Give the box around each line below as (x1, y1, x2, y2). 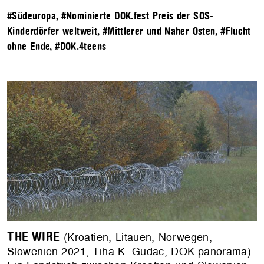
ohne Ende (7, 41, 50, 53)
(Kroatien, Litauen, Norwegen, (60, 230, 213, 245)
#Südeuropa (7, 11, 56, 22)
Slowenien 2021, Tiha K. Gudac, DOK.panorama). (7, 244, 255, 259)
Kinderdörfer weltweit (7, 26, 98, 38)
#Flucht (220, 26, 251, 38)
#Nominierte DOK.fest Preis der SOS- (61, 11, 214, 22)
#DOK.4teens (55, 41, 107, 53)
